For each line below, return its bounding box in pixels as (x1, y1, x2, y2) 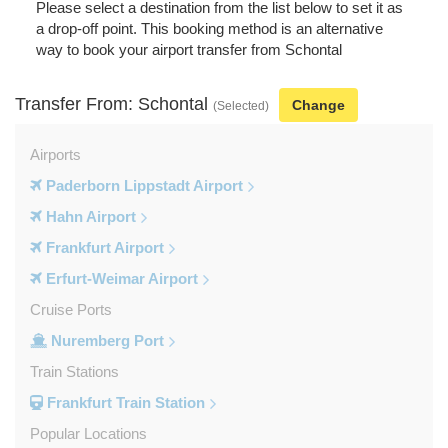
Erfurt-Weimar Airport (42, 269, 198, 287)
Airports (30, 145, 81, 163)
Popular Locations (30, 424, 147, 442)
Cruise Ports (30, 300, 112, 318)
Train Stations (30, 362, 119, 380)
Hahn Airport (42, 207, 136, 225)
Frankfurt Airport (42, 238, 164, 256)
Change (292, 96, 345, 113)
